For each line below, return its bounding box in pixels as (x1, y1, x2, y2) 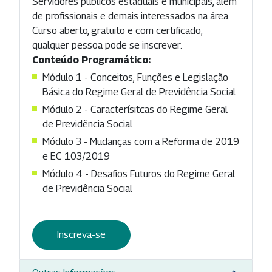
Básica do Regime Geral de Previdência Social (42, 86, 236, 98)
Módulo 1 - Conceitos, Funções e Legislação (42, 71, 228, 83)
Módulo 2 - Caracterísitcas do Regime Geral (42, 103, 228, 115)
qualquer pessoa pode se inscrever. (32, 39, 182, 51)
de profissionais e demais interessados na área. (32, 10, 229, 22)
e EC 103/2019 (42, 150, 110, 162)
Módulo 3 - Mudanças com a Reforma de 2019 (42, 135, 239, 148)
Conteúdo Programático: (32, 53, 151, 66)
